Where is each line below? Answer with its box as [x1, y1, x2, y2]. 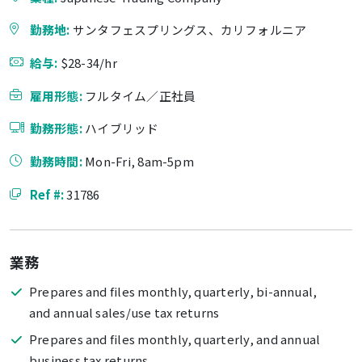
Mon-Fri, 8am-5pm [85, 153, 194, 170]
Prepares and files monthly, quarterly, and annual [28, 330, 321, 347]
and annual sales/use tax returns [28, 303, 220, 321]
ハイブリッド [85, 120, 159, 137]
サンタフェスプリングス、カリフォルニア [72, 21, 307, 39]
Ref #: [29, 185, 67, 203]
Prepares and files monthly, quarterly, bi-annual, [28, 282, 318, 300]
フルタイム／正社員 [85, 86, 196, 104]
